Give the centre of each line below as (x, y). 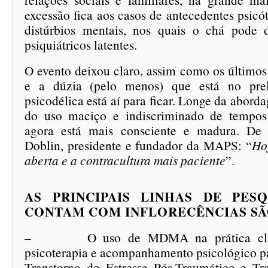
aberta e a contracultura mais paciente (125, 160)
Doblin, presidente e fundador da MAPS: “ (138, 145)
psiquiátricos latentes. (81, 45)
